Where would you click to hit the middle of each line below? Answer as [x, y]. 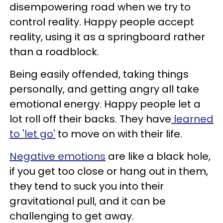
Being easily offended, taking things [99, 74]
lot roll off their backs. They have [90, 119]
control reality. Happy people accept [102, 22]
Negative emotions [57, 156]
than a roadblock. [54, 52]
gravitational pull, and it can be [88, 201]
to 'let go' [32, 134]
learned [192, 119]
